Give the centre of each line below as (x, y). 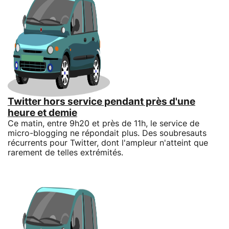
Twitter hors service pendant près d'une (101, 102)
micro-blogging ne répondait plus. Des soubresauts (107, 133)
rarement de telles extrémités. (65, 153)
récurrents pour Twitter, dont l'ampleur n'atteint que (108, 143)
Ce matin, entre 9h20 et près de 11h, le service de (104, 123)
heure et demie (42, 113)
